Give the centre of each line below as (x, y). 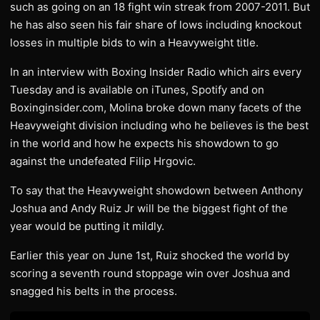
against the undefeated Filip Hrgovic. (103, 161)
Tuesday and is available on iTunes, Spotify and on (137, 90)
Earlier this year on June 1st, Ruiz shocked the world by (150, 255)
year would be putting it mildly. (87, 226)
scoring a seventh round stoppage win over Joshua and (150, 273)
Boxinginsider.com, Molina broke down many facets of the (156, 107)
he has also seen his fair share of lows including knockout (156, 25)
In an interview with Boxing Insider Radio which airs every (156, 72)
